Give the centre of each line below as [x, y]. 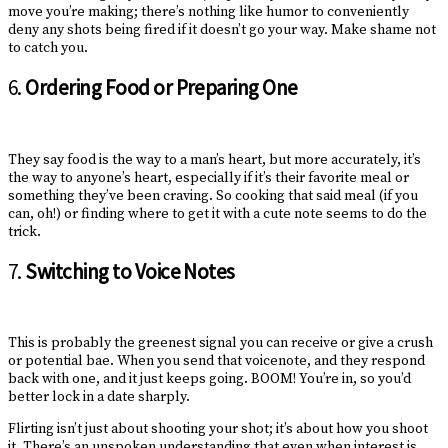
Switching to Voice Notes [130, 271]
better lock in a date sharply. [99, 397]
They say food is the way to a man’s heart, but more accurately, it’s [214, 159]
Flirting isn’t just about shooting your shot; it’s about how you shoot [218, 429]
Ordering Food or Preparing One [161, 88]
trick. [24, 231]
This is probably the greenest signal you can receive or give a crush [220, 343]
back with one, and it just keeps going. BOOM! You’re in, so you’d [209, 379]
